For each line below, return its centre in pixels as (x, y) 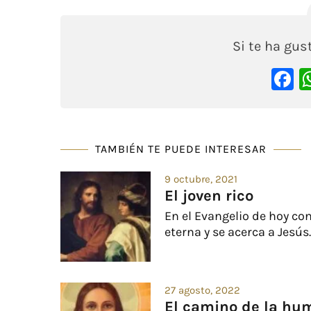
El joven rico (209, 195)
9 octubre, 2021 (201, 179)
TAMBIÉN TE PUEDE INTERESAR (181, 149)
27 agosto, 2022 (202, 290)
